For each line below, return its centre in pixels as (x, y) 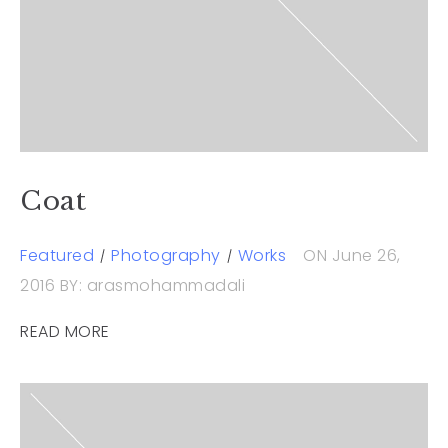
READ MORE (65, 331)
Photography (166, 255)
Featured (57, 255)
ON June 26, (352, 255)
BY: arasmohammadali (152, 285)
